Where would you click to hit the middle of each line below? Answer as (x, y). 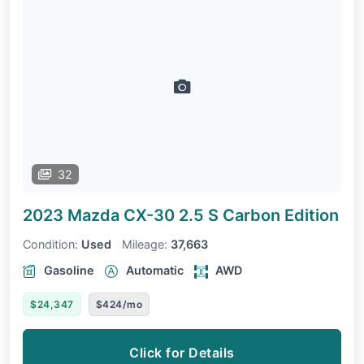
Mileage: (145, 245)
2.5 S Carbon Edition (259, 216)
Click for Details (182, 353)
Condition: (50, 245)
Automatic (155, 271)
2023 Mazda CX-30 (101, 216)
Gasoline (69, 271)
